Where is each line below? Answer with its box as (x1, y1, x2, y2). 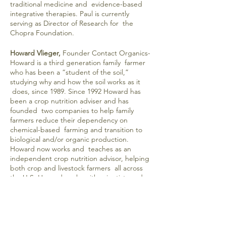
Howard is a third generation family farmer (10, 58, 145, 67)
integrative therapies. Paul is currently (10, 9, 129, 18)
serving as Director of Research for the (10, 19, 133, 28)
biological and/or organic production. (10, 135, 129, 144)
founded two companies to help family (10, 106, 134, 115)
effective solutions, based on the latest (10, 192, 132, 201)
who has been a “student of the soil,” (10, 68, 129, 77)
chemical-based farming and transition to (10, 125, 142, 134)
